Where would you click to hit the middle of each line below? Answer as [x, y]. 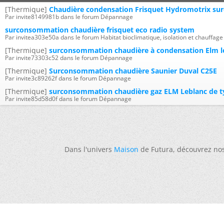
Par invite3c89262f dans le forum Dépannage [68, 78]
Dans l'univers [89, 149]
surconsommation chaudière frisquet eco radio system [100, 30]
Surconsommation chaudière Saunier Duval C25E [133, 71]
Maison [126, 149]
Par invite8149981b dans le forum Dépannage [69, 17]
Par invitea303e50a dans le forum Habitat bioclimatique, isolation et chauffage [114, 37]
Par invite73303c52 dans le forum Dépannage [69, 58]
